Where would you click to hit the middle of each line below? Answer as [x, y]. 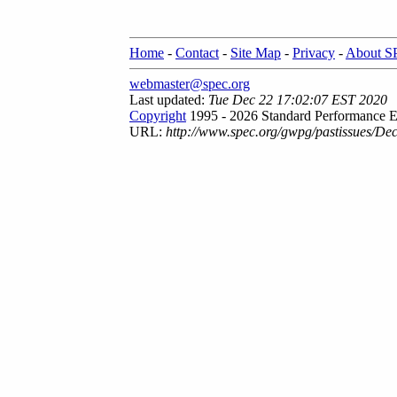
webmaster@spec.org [190, 84]
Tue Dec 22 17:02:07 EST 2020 [298, 100]
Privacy [314, 53]
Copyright [158, 116]
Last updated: [169, 100]
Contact [197, 53]
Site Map [256, 53]
